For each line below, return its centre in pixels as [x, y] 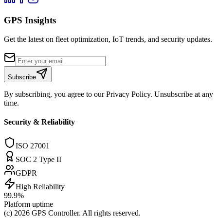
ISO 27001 [33, 146]
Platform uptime [28, 204]
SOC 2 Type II [38, 160]
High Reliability [40, 187]
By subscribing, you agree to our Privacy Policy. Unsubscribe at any [109, 94]
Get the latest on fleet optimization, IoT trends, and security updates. [108, 39]
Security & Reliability [39, 122]
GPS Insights [30, 20]
